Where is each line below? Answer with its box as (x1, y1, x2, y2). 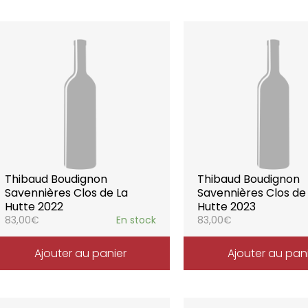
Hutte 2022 (4, 199, 63, 214)
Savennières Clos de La (4, 185, 128, 201)
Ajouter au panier (34, 245, 126, 261)
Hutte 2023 (197, 199, 256, 214)
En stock (116, 213, 157, 227)
